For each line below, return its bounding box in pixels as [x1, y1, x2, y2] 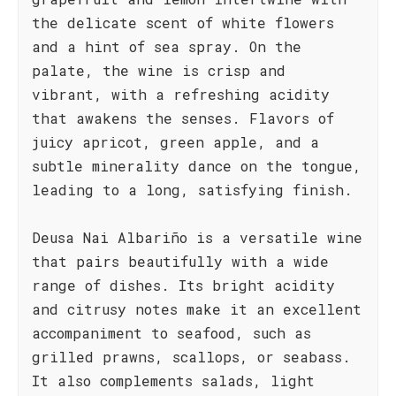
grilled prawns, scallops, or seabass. [32, 347, 351, 366]
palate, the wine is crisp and [32, 61, 286, 80]
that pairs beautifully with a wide [32, 252, 329, 270]
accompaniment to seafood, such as [32, 324, 311, 342]
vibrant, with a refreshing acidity [32, 85, 330, 103]
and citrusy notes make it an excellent [32, 300, 362, 318]
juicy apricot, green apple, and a [32, 133, 319, 151]
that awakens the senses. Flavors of [32, 109, 334, 127]
